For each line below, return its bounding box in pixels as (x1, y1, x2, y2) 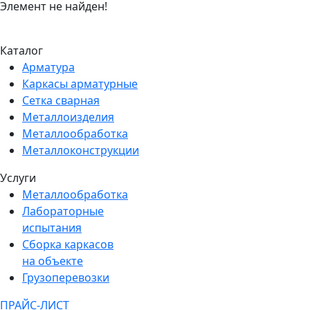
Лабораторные (22, 203, 104, 219)
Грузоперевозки (22, 269, 109, 285)
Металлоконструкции (22, 142, 139, 158)
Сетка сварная (22, 92, 100, 108)
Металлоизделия (22, 109, 114, 125)
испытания (22, 219, 82, 235)
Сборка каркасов (22, 236, 113, 252)
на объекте (22, 253, 83, 268)
